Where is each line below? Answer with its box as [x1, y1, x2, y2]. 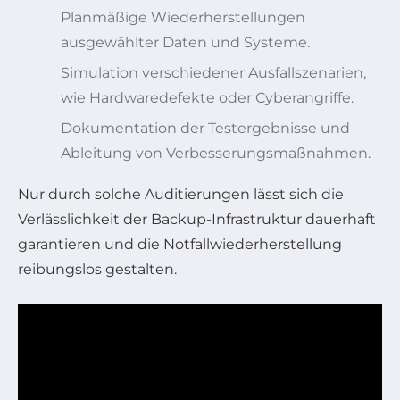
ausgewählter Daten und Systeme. [61, 34, 310, 52]
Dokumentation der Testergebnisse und [61, 120, 350, 137]
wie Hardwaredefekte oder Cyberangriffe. [61, 89, 354, 107]
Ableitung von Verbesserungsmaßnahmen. [61, 145, 371, 162]
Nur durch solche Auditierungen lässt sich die [18, 186, 344, 204]
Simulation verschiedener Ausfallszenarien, [61, 64, 366, 82]
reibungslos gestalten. [18, 261, 177, 279]
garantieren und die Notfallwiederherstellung [18, 236, 342, 254]
